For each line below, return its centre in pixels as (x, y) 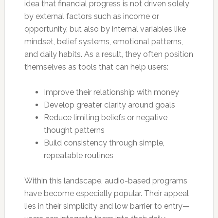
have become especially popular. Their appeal (106, 193)
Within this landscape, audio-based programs (106, 181)
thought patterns (74, 130)
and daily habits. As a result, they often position (109, 54)
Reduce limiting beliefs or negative (105, 117)
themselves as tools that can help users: (96, 67)
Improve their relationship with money (111, 92)
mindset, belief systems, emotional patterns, (103, 41)
